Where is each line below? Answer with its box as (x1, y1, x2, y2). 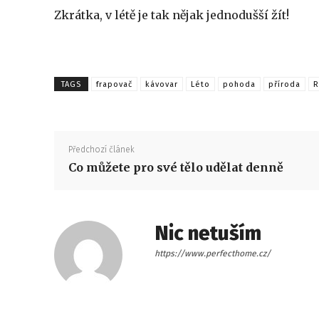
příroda (268, 79, 300, 89)
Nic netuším (155, 221, 261, 245)
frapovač (96, 79, 132, 89)
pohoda (223, 79, 256, 89)
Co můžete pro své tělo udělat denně (68, 160, 283, 174)
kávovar (145, 79, 178, 89)
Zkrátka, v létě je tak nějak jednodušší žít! (54, 8, 289, 22)
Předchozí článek (68, 145, 135, 155)
